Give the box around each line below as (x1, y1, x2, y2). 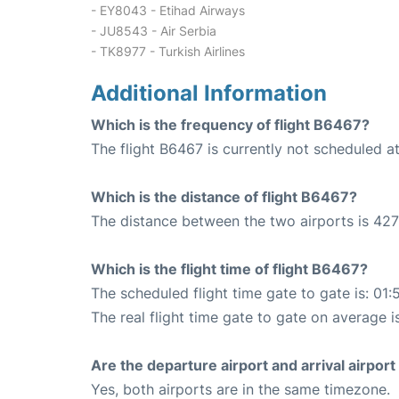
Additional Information (91, 80, 327, 106)
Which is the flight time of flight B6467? (91, 260, 368, 278)
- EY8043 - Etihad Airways (91, 3, 245, 18)
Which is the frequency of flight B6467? (91, 116, 370, 134)
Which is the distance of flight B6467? (91, 188, 357, 206)
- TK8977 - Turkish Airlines (91, 44, 245, 59)
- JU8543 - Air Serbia (91, 23, 216, 38)
